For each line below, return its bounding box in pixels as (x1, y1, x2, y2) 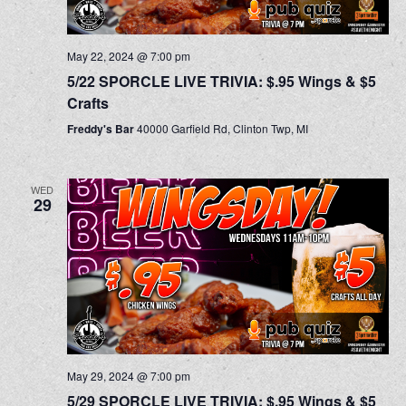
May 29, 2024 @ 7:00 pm (66, 367, 190, 383)
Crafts (66, 92, 109, 114)
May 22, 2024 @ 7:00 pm (66, 48, 190, 64)
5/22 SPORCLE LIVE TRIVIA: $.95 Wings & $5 (66, 71, 376, 92)
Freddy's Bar (66, 121, 137, 138)
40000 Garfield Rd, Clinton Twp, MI (136, 121, 308, 137)
